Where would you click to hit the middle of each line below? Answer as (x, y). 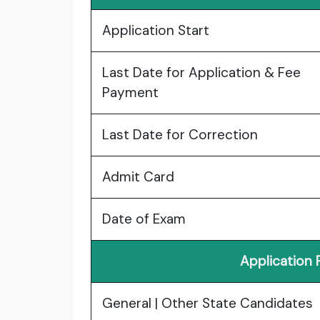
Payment (130, 93)
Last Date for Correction (180, 135)
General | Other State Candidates (207, 304)
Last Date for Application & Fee (201, 73)
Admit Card (138, 177)
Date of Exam (144, 219)
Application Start (156, 31)
